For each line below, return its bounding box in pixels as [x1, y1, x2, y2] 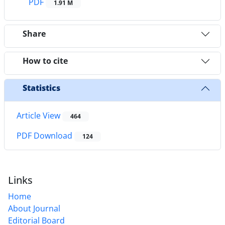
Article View [17, 109, 62, 121]
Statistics [23, 82, 60, 94]
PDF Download [17, 130, 74, 142]
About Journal [8, 203, 60, 214]
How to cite [23, 55, 68, 67]
